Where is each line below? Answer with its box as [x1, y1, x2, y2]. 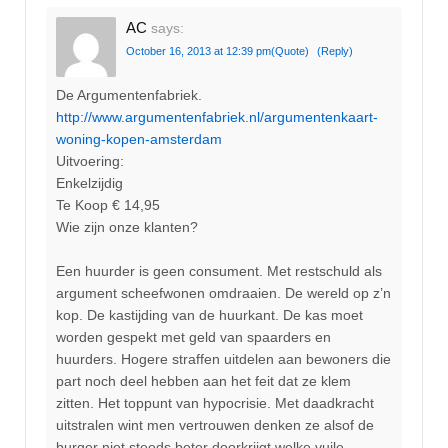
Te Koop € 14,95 [56, 197, 160, 214]
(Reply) [317, 44, 353, 57]
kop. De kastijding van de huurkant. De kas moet [56, 307, 363, 324]
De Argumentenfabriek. [56, 87, 202, 104]
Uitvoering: [56, 153, 124, 170]
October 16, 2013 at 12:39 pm [126, 44, 271, 57]
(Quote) [271, 44, 309, 57]
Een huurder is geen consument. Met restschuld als [56, 263, 382, 280]
